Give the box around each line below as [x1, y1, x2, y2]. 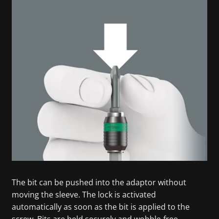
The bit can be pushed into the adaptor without [12, 176, 186, 188]
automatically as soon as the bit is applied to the [12, 201, 190, 212]
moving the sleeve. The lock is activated [12, 189, 156, 200]
